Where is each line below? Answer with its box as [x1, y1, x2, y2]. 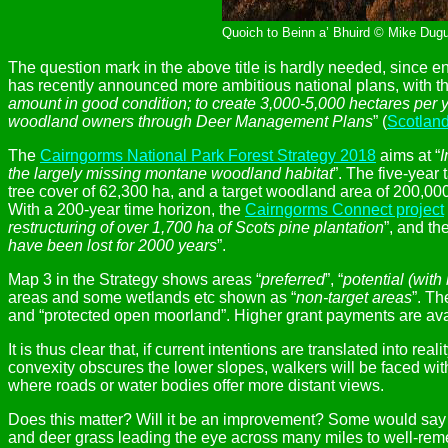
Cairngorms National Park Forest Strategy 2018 [40, 147, 376, 164]
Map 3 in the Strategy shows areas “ [8, 271, 261, 288]
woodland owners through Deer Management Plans [8, 113, 373, 130]
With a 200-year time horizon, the [8, 201, 245, 218]
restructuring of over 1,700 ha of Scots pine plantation [8, 219, 384, 236]
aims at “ [376, 147, 440, 164]
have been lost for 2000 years [8, 237, 217, 254]
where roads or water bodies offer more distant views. [8, 377, 384, 394]
